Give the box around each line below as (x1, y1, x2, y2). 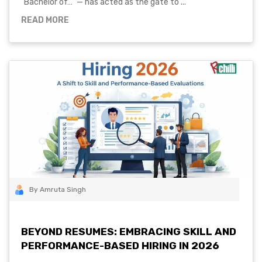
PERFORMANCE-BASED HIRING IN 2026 (21, 240, 219, 251)
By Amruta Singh (29, 185, 86, 194)
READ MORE (21, 15, 69, 25)
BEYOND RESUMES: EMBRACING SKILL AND (21, 226, 236, 237)
